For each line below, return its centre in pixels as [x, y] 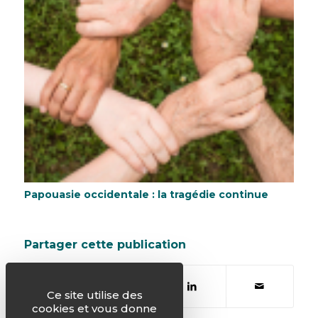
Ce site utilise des [94, 295]
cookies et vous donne [94, 308]
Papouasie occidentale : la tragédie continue [146, 195]
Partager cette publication [105, 244]
